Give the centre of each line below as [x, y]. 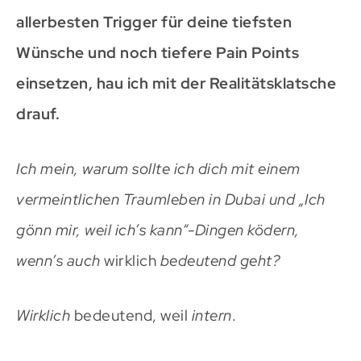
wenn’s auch [60, 261]
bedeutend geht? [218, 261]
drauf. [38, 114]
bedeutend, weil [131, 316]
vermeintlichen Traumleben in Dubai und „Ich [171, 200]
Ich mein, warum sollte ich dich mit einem [158, 169]
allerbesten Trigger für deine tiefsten [154, 23]
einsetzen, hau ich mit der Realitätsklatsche [176, 84]
